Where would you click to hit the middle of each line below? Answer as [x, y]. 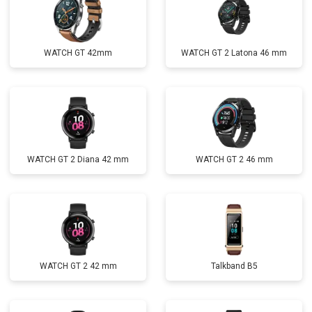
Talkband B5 [234, 266]
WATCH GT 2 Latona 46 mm [234, 53]
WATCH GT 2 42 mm [78, 266]
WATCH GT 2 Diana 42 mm [78, 159]
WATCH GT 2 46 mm [234, 159]
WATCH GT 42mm [78, 53]
